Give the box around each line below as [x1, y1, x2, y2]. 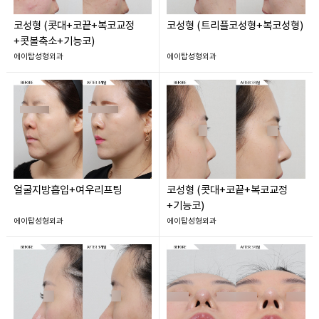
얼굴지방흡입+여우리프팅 [13, 184, 122, 197]
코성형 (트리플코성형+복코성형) [167, 20, 303, 33]
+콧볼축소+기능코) [13, 36, 95, 48]
